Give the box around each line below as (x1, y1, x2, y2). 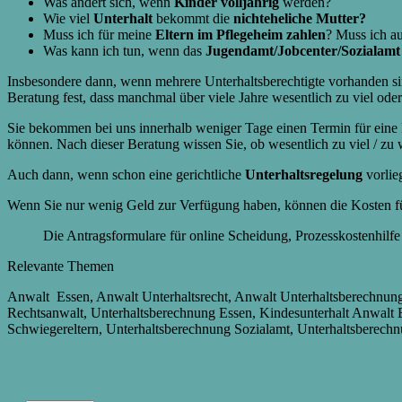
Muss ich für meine (43, 26, 155, 42)
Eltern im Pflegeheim (155, 26, 283, 42)
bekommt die (153, 10, 233, 26)
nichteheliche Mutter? (233, 10, 366, 26)
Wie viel (43, 10, 93, 26)
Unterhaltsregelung (245, 166, 363, 182)
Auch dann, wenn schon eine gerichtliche (7, 166, 245, 182)
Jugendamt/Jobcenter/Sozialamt (205, 42, 400, 58)
